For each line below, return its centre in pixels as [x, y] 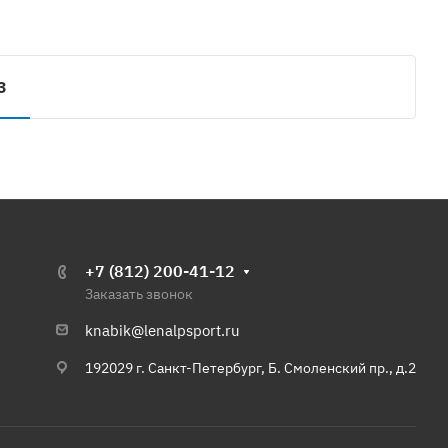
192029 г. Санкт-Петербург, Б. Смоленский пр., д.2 [250, 367]
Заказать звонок [139, 294]
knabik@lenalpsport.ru [162, 330]
